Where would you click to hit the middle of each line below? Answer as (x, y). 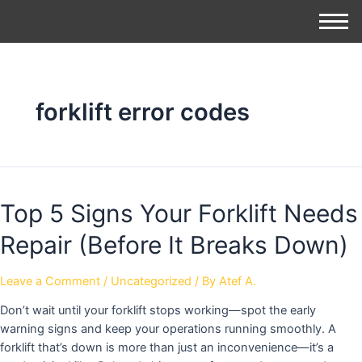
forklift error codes (142, 112)
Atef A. (238, 281)
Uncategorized (151, 281)
